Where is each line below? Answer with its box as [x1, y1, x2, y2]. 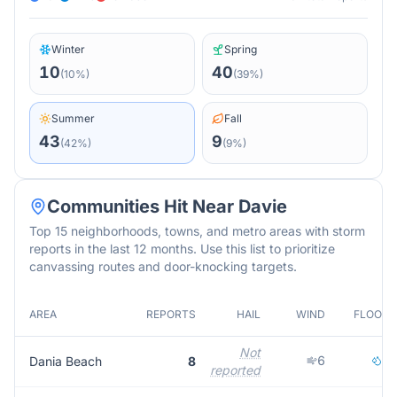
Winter [51, 43, 85, 56]
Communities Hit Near [47, 196, 238, 217]
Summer [51, 112, 95, 125]
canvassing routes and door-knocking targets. [29, 259, 297, 274]
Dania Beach [29, 354, 102, 369]
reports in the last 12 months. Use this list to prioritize [29, 241, 335, 256]
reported [210, 362, 261, 378]
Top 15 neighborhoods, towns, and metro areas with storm [29, 223, 365, 238]
